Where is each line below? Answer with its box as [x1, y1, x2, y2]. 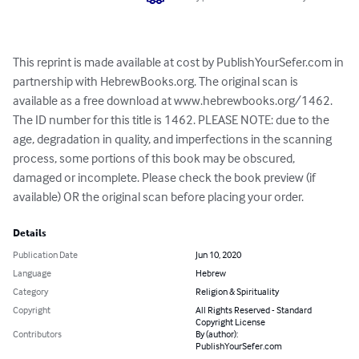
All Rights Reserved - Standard [196, 304, 312, 317]
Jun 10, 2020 [196, 248, 241, 261]
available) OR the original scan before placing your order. [13, 188, 304, 205]
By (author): [196, 328, 238, 341]
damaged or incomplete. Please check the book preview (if [13, 169, 318, 186]
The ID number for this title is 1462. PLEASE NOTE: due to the [13, 111, 332, 128]
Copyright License [196, 316, 265, 329]
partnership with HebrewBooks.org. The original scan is [13, 73, 301, 90]
